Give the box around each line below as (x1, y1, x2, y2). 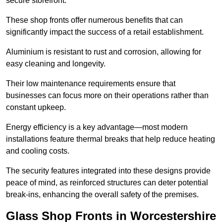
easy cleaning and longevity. (6, 59, 106, 68)
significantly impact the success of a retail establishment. (6, 28, 204, 37)
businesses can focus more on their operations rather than (6, 91, 209, 100)
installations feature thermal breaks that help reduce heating (6, 135, 215, 144)
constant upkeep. (6, 103, 66, 112)
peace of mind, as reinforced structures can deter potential (6, 178, 208, 187)
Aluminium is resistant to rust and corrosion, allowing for (6, 48, 201, 56)
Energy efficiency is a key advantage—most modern (6, 123, 188, 132)
